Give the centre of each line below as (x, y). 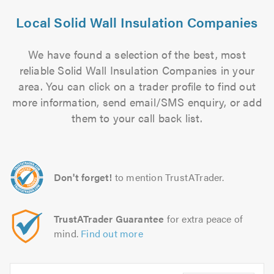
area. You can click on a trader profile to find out (137, 86)
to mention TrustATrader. (169, 177)
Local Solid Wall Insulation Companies (137, 22)
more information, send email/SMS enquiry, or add (137, 102)
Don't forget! (83, 177)
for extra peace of (204, 219)
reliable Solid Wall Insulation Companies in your (137, 70)
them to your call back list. (137, 118)
